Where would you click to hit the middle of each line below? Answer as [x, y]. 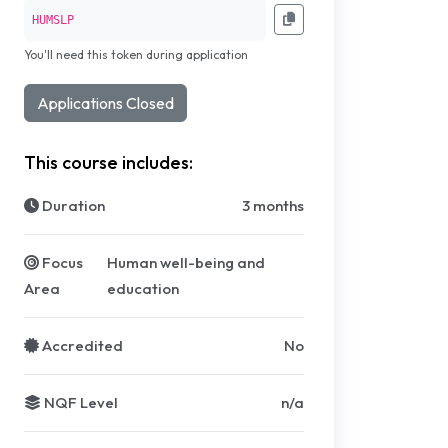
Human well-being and [185, 262]
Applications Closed [105, 103]
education [142, 288]
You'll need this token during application [136, 54]
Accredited [81, 345]
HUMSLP [53, 20]
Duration [72, 205]
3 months [273, 205]
